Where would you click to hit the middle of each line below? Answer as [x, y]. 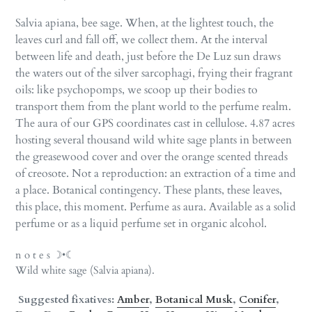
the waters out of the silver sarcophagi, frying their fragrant [154, 73]
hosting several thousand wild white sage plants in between [154, 140]
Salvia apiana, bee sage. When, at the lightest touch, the [145, 23]
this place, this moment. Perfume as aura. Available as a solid [156, 207]
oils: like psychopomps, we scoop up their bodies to [136, 90]
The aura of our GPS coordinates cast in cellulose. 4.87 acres [155, 124]
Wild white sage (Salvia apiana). [85, 271]
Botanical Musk [194, 299]
